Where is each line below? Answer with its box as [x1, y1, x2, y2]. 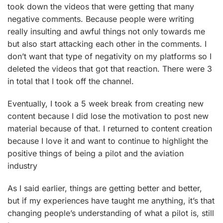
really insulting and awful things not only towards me [7, 26, 205, 36]
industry [7, 160, 37, 171]
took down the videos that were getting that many [7, 1, 194, 11]
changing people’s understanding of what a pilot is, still [7, 208, 214, 218]
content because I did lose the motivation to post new [7, 111, 209, 121]
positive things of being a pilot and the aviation [7, 148, 184, 158]
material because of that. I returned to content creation [7, 123, 212, 133]
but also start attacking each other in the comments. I [7, 38, 207, 49]
